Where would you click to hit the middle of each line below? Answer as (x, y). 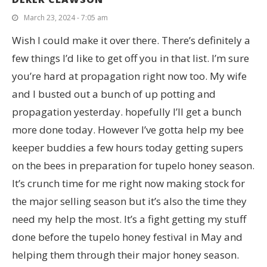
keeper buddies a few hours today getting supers (128, 147)
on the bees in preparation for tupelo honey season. (133, 165)
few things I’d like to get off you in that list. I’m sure (131, 58)
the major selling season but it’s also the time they (129, 201)
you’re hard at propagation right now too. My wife (129, 76)
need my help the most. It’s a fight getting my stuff (129, 219)
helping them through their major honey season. (125, 254)
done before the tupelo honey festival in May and (127, 237)
